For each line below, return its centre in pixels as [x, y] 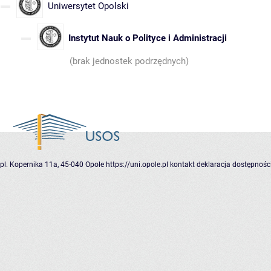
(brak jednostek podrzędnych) [129, 61]
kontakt [182, 165]
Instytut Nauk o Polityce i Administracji [148, 38]
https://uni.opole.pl [137, 165]
